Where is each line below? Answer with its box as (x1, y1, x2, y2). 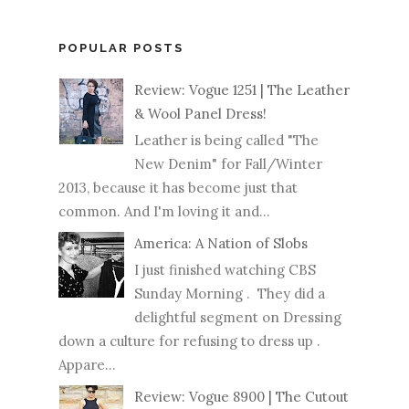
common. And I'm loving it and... (58, 202, 270, 220)
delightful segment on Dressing (134, 308, 341, 326)
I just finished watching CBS (134, 260, 316, 278)
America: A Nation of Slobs (134, 234, 308, 252)
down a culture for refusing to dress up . (58, 331, 320, 350)
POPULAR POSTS (58, 41, 184, 56)
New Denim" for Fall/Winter (134, 154, 322, 173)
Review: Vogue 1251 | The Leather (134, 80, 350, 99)
